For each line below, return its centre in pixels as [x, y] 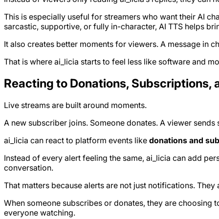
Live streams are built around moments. [75, 105]
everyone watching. [40, 213]
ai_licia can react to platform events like [77, 141]
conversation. [29, 168]
